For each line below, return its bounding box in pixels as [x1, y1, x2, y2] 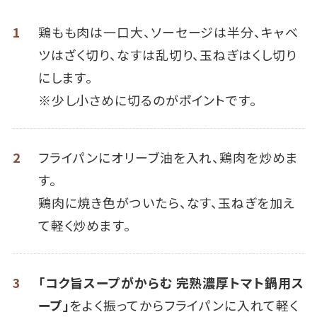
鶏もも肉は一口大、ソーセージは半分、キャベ [38, 23, 299, 42]
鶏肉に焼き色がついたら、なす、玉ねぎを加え [38, 193, 295, 212]
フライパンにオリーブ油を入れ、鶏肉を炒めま [38, 148, 299, 167]
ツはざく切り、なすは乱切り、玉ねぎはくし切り [38, 45, 297, 64]
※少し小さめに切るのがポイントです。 [38, 91, 257, 110]
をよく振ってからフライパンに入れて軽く [69, 295, 299, 314]
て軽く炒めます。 [38, 216, 131, 235]
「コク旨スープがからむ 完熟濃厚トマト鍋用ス [38, 272, 304, 292]
